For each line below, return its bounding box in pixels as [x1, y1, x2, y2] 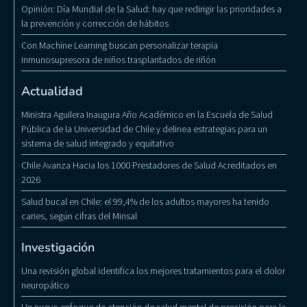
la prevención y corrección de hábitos [21, 17, 169, 30]
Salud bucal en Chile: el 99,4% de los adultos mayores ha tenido [21, 195, 269, 208]
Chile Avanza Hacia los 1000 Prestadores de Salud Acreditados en [21, 159, 277, 172]
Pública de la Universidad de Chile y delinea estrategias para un [21, 123, 267, 136]
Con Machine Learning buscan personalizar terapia [21, 39, 218, 52]
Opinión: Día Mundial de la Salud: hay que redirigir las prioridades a [21, 3, 282, 16]
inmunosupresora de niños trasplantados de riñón [21, 53, 216, 66]
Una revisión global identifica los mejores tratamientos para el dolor [21, 265, 285, 278]
